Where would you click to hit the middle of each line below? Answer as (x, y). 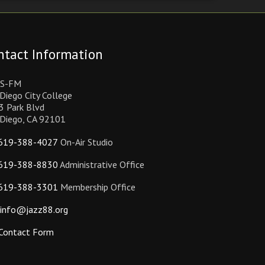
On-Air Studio (85, 142)
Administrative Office (101, 164)
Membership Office (97, 187)
